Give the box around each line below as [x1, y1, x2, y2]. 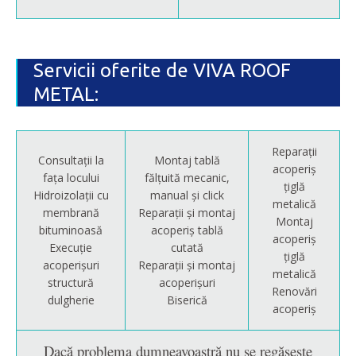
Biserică [166, 292, 207, 308]
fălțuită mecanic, [144, 170, 230, 186]
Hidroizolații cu [33, 188, 109, 203]
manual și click [149, 188, 224, 203]
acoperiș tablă [150, 222, 223, 238]
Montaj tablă [153, 153, 220, 168]
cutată [170, 240, 203, 256]
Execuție [49, 240, 92, 256]
